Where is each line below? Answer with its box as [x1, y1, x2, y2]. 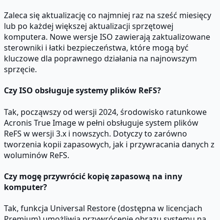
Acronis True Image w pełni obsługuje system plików [4, 117, 198, 128]
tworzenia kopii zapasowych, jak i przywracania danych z [4, 138, 215, 150]
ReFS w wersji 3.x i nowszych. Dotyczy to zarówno [4, 128, 187, 139]
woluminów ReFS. [4, 149, 69, 161]
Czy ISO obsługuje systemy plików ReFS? [4, 85, 161, 96]
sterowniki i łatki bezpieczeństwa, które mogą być [4, 42, 189, 53]
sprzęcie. [4, 64, 37, 75]
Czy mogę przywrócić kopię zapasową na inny [4, 170, 182, 182]
